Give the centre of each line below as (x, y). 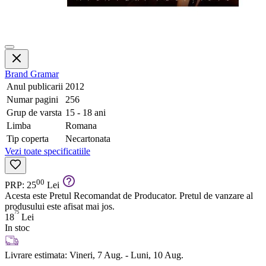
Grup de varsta (34, 112)
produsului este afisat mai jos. (60, 206)
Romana (81, 125)
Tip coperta (28, 138)
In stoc (17, 227)
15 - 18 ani (85, 112)
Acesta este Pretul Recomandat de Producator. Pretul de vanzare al (129, 195)
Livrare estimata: (36, 255)
